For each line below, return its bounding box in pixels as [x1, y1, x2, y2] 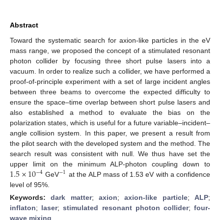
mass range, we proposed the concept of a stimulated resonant [10, 46, 210, 55]
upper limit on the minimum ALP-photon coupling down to [10, 160, 210, 168]
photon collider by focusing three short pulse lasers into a [10, 56, 210, 65]
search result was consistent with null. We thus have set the [10, 149, 210, 158]
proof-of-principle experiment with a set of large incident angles [10, 77, 210, 85]
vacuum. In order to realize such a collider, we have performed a [10, 67, 210, 75]
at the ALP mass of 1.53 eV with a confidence [66, 170, 211, 179]
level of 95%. [10, 181, 50, 189]
